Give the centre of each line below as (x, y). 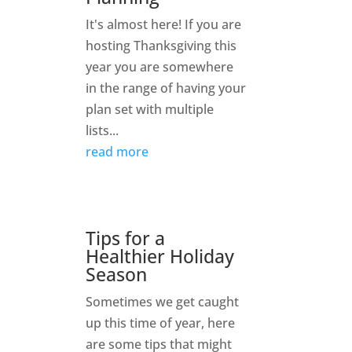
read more (117, 152)
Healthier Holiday (160, 257)
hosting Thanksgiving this (161, 46)
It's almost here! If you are (164, 25)
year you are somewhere (160, 67)
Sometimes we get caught (163, 302)
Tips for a (126, 238)
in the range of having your (166, 88)
